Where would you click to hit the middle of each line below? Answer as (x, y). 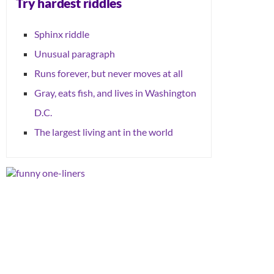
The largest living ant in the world (104, 131)
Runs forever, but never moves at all (109, 73)
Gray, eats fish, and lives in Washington (115, 92)
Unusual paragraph (75, 53)
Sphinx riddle (62, 34)
